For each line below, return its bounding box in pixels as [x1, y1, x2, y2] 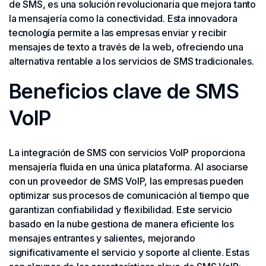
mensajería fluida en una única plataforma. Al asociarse [9, 161, 248, 173]
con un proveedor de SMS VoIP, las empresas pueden [9, 175, 244, 188]
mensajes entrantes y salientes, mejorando [9, 232, 195, 245]
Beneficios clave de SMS [9, 79, 239, 104]
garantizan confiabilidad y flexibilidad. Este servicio [9, 204, 233, 216]
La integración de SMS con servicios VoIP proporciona [9, 147, 245, 159]
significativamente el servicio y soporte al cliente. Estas [9, 246, 249, 259]
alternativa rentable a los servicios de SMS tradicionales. [9, 55, 254, 68]
